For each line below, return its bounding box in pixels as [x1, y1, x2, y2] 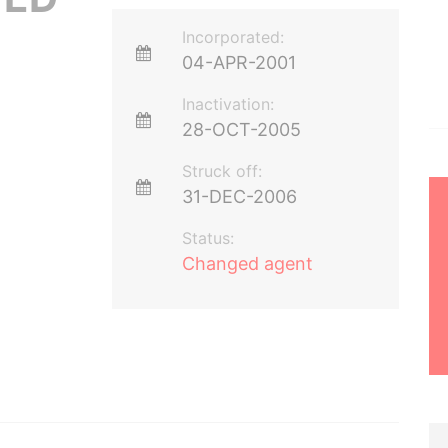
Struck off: [182, 161, 263, 181]
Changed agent [182, 253, 314, 274]
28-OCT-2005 [182, 119, 302, 140]
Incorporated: [182, 27, 285, 47]
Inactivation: [182, 94, 275, 114]
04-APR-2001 [182, 52, 297, 73]
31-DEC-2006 [182, 186, 298, 207]
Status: [182, 228, 235, 248]
